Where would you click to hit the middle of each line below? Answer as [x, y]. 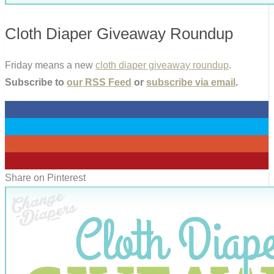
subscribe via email [191, 82]
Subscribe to [36, 82]
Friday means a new [50, 65]
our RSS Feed [99, 82]
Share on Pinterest [45, 177]
